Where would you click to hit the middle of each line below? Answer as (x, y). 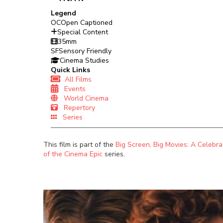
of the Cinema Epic (73, 154)
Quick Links (70, 70)
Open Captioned (87, 23)
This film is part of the (79, 144)
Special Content (83, 32)
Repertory (76, 108)
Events (72, 89)
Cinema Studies (84, 60)
